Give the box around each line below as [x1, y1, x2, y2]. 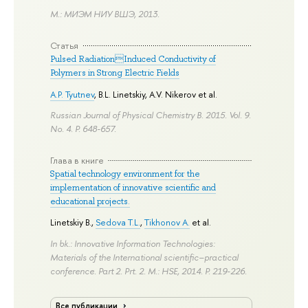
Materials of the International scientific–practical [50, 250, 239, 263]
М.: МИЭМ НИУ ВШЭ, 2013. [50, 8, 160, 21]
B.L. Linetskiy [98, 87, 146, 100]
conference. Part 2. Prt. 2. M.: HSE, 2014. [50, 264, 206, 277]
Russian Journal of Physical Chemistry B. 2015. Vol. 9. [50, 108, 252, 121]
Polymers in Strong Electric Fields [50, 67, 180, 79]
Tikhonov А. [144, 216, 190, 229]
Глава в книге [50, 153, 104, 166]
